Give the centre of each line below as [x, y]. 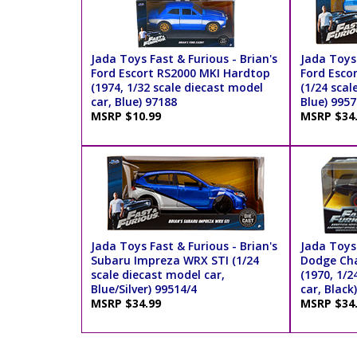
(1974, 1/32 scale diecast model [177, 88]
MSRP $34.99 [129, 304]
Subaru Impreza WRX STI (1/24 [175, 261]
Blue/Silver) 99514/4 [144, 289]
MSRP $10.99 [129, 116]
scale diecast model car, [158, 275]
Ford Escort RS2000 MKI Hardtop [181, 73]
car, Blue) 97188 [134, 102]
